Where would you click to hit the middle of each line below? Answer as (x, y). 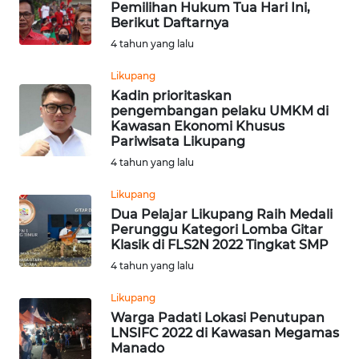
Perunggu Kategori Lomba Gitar (217, 229)
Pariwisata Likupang (178, 141)
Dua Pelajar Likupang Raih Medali (222, 214)
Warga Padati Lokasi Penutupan (218, 317)
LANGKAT (55, 46)
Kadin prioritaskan (171, 95)
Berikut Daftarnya (170, 22)
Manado (137, 348)
